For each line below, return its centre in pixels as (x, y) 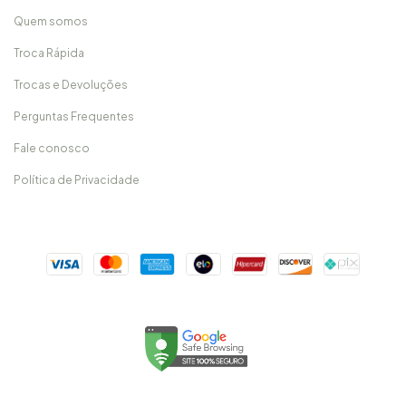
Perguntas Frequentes (74, 116)
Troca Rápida (49, 53)
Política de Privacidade (77, 179)
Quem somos (51, 21)
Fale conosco (52, 148)
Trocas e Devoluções (71, 84)
